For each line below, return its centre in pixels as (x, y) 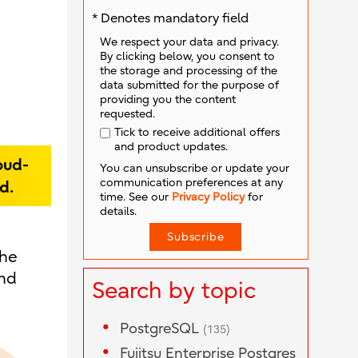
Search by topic (173, 291)
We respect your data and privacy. (189, 42)
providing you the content (167, 99)
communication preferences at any (191, 182)
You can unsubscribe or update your (194, 168)
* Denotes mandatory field (170, 18)
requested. (127, 113)
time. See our (135, 197)
